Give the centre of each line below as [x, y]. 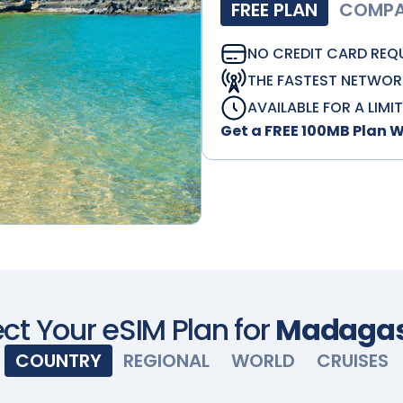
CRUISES [352, 361]
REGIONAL [166, 361]
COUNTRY [58, 361]
